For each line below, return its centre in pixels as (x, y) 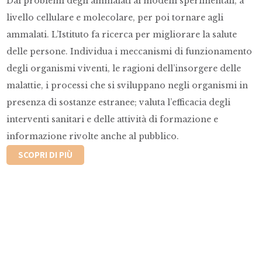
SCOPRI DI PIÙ (46, 155)
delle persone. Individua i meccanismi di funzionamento (130, 52)
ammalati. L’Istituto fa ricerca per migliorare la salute (122, 35)
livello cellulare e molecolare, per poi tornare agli (115, 18)
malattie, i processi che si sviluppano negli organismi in (127, 86)
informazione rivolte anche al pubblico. (93, 137)
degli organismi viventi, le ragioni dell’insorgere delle (124, 69)
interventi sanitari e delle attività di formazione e (113, 120)
